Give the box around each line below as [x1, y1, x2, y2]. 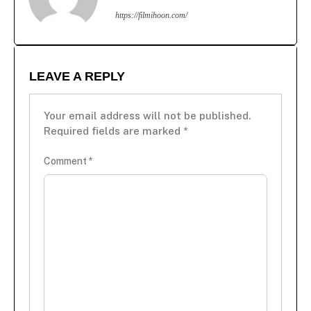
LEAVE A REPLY [29, 69, 125, 83]
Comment [44, 155, 89, 167]
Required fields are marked [44, 124, 183, 137]
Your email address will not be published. [44, 109, 251, 121]
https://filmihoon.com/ [115, 10, 187, 20]
